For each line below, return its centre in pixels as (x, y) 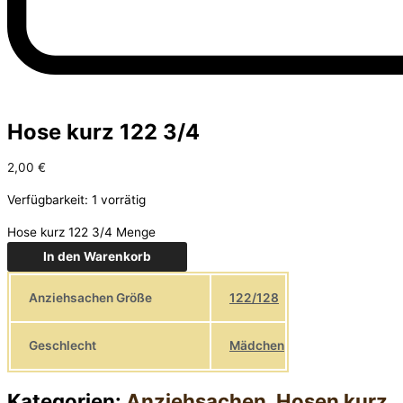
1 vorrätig (119, 199)
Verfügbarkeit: (48, 199)
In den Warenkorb (97, 256)
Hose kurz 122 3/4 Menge (81, 232)
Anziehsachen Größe (90, 297)
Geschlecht (63, 345)
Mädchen (257, 346)
